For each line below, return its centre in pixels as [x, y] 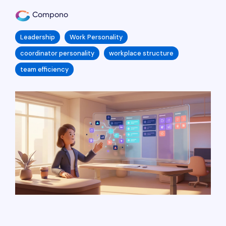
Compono [49, 15]
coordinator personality [57, 53]
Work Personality [96, 37]
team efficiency [44, 69]
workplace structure [141, 53]
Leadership [38, 37]
